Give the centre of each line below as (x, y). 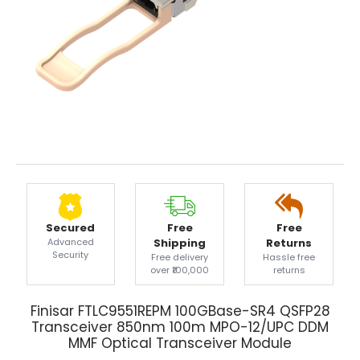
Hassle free (289, 257)
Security (71, 254)
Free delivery (180, 257)
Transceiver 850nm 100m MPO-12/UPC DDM (180, 327)
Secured (71, 227)
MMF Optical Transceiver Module (180, 343)
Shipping (180, 243)
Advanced (70, 241)
